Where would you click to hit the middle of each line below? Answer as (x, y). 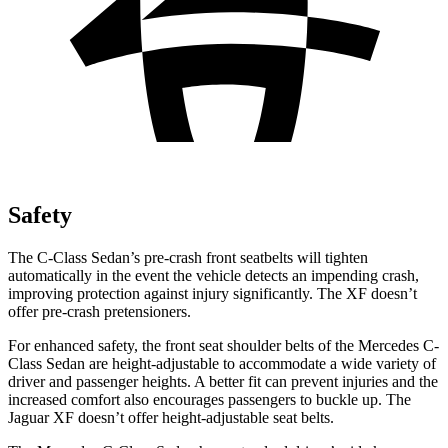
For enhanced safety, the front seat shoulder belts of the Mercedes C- (223, 345)
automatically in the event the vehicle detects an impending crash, (213, 275)
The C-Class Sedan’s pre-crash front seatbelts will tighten (188, 257)
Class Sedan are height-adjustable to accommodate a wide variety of (222, 363)
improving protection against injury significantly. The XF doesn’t (212, 293)
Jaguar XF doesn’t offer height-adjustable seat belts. (171, 417)
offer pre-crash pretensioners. (99, 311)
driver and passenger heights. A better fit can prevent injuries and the (223, 381)
